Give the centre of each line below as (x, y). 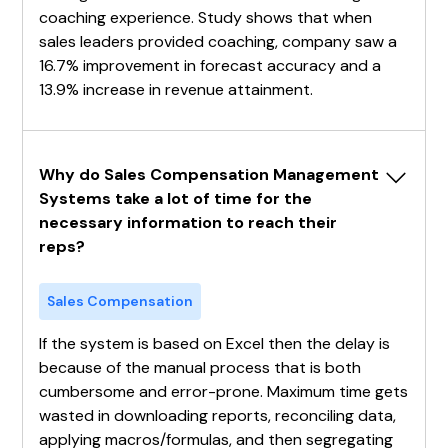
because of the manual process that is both (200, 367)
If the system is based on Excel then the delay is (215, 343)
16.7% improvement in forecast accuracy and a (210, 65)
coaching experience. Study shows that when (206, 17)
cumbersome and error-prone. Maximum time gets (224, 391)
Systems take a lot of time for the (176, 198)
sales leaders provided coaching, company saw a (218, 41)
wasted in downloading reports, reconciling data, (218, 415)
